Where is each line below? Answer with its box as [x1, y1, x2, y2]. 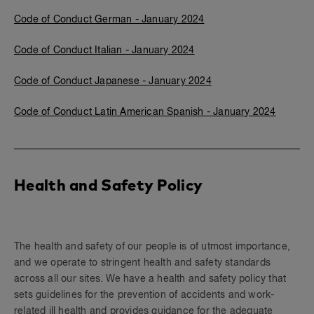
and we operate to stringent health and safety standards [14, 258, 271, 268]
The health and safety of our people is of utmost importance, [14, 242, 291, 252]
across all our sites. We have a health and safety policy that [14, 274, 287, 284]
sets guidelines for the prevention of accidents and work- [14, 290, 275, 300]
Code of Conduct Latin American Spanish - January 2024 [14, 107, 276, 117]
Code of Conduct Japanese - [14, 76, 149, 86]
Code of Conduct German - [14, 15, 142, 25]
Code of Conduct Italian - [14, 46, 132, 55]
